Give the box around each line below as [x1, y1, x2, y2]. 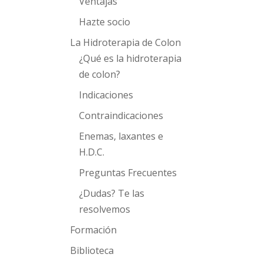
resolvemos [79, 203, 131, 216]
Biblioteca [70, 244, 114, 257]
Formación [70, 223, 117, 236]
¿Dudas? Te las [79, 187, 145, 200]
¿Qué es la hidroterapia [79, 52, 182, 65]
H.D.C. [79, 146, 105, 159]
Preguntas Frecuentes [79, 166, 177, 179]
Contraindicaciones [79, 109, 164, 122]
